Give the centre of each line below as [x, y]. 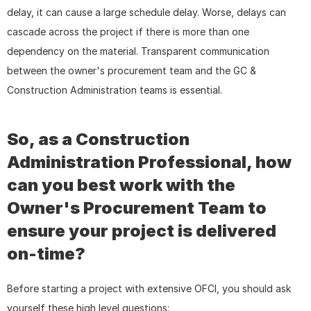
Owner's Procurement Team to [137, 208]
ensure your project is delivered [142, 231]
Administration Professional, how [149, 162]
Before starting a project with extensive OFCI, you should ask [149, 289]
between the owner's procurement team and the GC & [132, 71]
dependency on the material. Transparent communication [138, 51]
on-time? [46, 254]
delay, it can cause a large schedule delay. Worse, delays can [146, 12]
